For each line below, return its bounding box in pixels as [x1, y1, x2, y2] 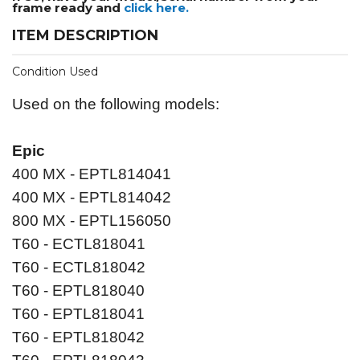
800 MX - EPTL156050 [12, 212, 171, 230]
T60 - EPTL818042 [12, 329, 145, 346]
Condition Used [12, 64, 98, 80]
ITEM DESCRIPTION [12, 27, 158, 45]
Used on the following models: [12, 96, 219, 113]
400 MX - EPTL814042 [12, 189, 171, 207]
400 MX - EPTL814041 [12, 166, 171, 183]
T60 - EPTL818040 [12, 282, 145, 300]
